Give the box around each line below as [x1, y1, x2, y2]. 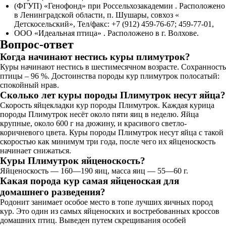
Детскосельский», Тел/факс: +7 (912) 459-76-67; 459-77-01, [14, 20, 214, 28]
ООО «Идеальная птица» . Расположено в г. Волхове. [14, 29, 199, 37]
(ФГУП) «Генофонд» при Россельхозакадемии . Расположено [14, 2, 225, 10]
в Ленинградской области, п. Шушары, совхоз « [14, 11, 179, 19]
